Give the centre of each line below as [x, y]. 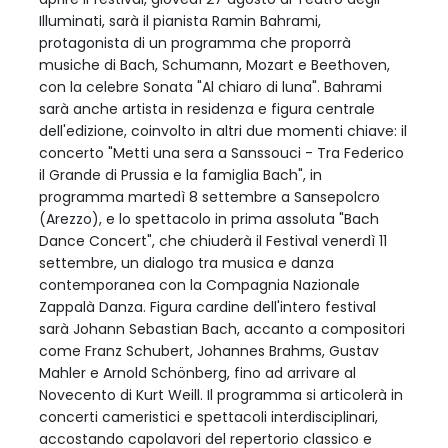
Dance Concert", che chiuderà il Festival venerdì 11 [213, 240]
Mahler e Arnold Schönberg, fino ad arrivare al [197, 372]
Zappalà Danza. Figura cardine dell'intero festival [207, 306]
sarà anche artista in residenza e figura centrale [207, 108]
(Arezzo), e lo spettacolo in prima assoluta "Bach [209, 218]
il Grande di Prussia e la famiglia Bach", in [180, 174]
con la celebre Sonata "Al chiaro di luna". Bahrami [210, 86]
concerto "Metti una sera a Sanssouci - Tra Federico [221, 152]
